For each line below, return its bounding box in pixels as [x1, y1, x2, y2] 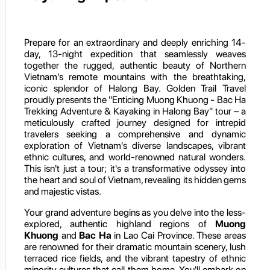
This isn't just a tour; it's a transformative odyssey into [24, 162, 246, 174]
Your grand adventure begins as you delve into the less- [24, 206, 246, 218]
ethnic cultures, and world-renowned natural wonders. [24, 151, 246, 163]
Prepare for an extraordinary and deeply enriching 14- [24, 36, 246, 48]
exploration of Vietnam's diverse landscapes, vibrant [24, 139, 246, 151]
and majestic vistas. [24, 185, 101, 197]
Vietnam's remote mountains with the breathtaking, [24, 71, 246, 83]
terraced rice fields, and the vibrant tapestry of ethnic [24, 252, 246, 264]
